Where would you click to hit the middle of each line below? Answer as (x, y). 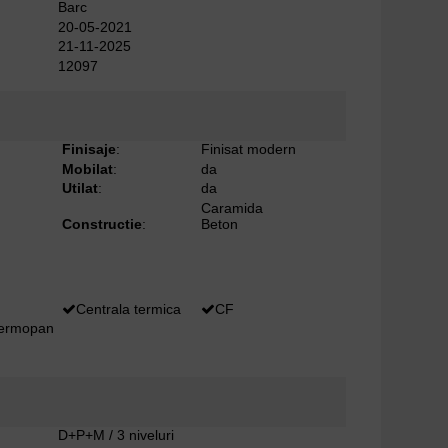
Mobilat (88, 168)
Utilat (80, 188)
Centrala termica (129, 308)
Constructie (102, 223)
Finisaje (89, 149)
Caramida (231, 207)
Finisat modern (248, 149)
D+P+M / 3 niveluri (116, 434)
